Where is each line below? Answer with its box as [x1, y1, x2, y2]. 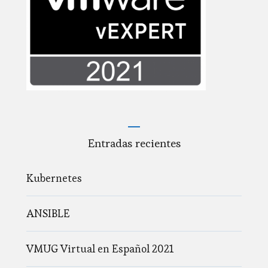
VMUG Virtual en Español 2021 [26, 242, 173, 256]
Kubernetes [26, 171, 82, 185]
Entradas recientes [87, 136, 181, 151]
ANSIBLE [26, 206, 70, 221]
